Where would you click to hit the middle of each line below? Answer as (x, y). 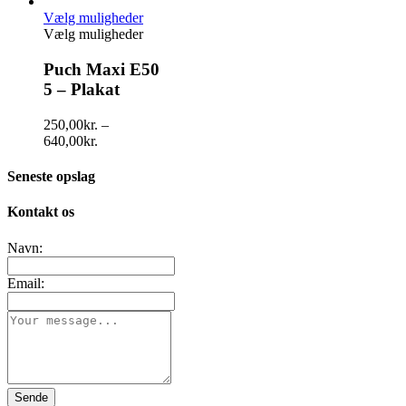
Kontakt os (41, 212)
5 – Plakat (82, 90)
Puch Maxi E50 (101, 70)
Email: (26, 283)
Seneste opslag (51, 177)
